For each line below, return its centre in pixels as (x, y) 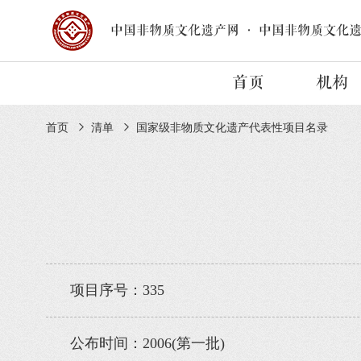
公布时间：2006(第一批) (147, 343)
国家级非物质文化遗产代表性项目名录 (232, 128)
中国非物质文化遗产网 (175, 31)
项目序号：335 (117, 290)
